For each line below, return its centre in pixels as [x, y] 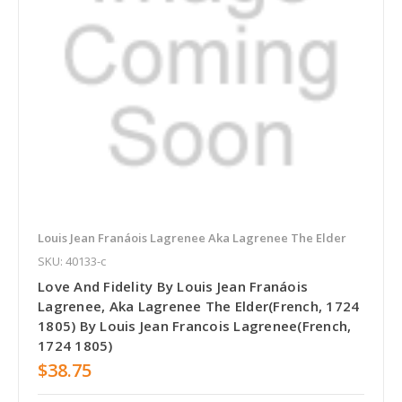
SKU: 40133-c [72, 261]
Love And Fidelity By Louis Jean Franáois [173, 286]
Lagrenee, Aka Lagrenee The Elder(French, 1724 [199, 306]
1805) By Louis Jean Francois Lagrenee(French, [195, 325]
